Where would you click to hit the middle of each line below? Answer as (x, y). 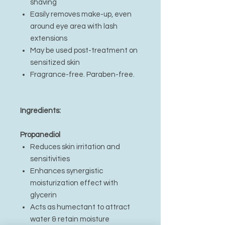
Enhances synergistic (67, 171)
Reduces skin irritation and (75, 147)
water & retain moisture (70, 219)
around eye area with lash (74, 26)
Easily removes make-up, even (81, 14)
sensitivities (50, 159)
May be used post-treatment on (84, 50)
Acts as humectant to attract (80, 207)
